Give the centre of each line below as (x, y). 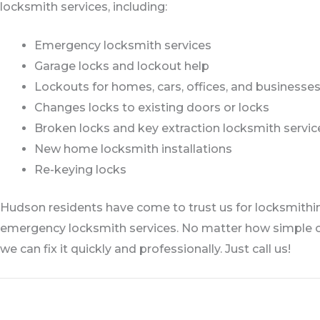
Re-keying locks (80, 170)
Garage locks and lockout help (122, 66)
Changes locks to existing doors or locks (152, 108)
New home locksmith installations (133, 149)
